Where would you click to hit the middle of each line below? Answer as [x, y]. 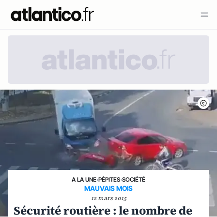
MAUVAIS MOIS [108, 188]
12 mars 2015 [108, 198]
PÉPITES [109, 179]
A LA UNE [84, 179]
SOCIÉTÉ [134, 179]
